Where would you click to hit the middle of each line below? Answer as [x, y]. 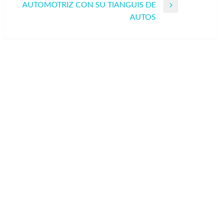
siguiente [35, 23]
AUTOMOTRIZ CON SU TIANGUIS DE [89, 5]
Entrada [33, 11]
